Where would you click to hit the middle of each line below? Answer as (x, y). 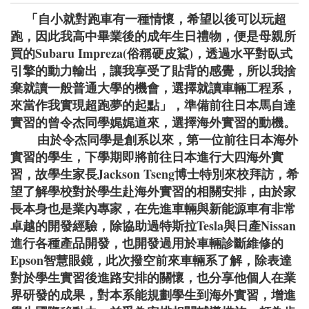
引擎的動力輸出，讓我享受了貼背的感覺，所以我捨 (153, 71)
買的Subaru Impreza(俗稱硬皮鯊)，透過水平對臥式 (151, 53)
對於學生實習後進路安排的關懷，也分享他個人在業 (153, 278)
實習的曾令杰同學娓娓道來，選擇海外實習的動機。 (153, 122)
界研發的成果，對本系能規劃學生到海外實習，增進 (153, 295)
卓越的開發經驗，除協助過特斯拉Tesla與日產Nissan (153, 226)
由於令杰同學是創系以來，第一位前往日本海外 (154, 140)
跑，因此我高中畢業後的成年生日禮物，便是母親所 (153, 36)
